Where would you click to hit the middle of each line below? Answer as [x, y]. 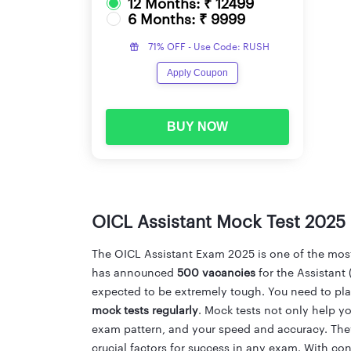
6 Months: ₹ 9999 [186, 19]
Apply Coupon [197, 72]
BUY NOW [197, 126]
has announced [134, 273]
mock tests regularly [145, 311]
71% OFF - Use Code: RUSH [209, 47]
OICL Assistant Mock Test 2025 [219, 222]
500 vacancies [216, 273]
